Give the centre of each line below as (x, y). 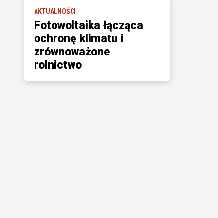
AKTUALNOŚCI (55, 11)
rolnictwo (58, 65)
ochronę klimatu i (79, 39)
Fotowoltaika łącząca (88, 26)
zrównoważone (72, 52)
